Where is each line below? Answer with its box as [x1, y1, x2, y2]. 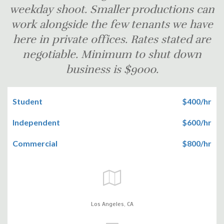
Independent [12, 117, 60, 127]
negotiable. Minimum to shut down [22, 47, 201, 61]
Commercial [12, 138, 57, 148]
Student [12, 96, 42, 106]
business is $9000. [65, 62, 158, 76]
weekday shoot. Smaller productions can [9, 2, 214, 16]
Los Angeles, [90, 200, 127, 207]
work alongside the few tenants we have [11, 17, 213, 31]
